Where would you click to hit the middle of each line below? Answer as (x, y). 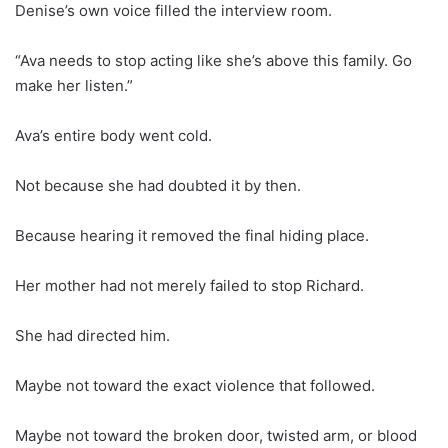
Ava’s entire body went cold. (113, 135)
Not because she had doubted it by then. (158, 185)
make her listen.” (74, 85)
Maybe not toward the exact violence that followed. (195, 385)
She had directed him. (92, 335)
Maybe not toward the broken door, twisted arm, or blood (216, 435)
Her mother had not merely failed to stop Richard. (189, 285)
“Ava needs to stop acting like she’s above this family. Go (213, 60)
